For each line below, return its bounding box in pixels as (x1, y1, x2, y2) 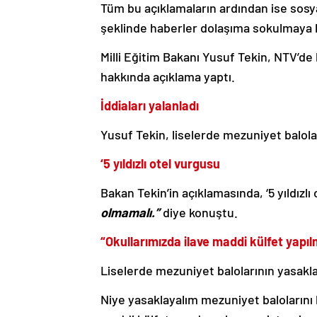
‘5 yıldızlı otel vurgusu (100, 156, 220, 172)
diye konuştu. (163, 204, 238, 221)
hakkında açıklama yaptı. (100, 69, 235, 85)
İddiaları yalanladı (100, 98, 199, 114)
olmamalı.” (100, 204, 163, 221)
